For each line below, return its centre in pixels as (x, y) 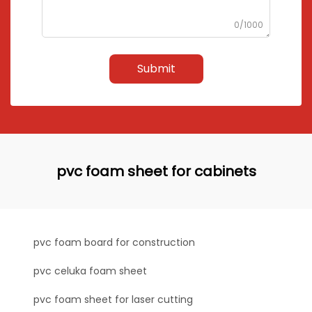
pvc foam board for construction (114, 242)
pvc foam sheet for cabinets (156, 171)
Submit (156, 69)
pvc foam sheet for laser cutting (113, 299)
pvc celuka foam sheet (90, 271)
